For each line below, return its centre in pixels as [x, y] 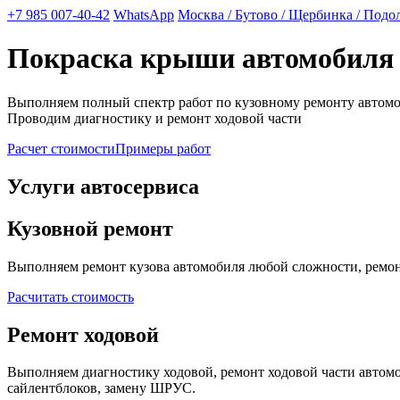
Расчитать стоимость [71, 296]
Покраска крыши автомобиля [200, 58]
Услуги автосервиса [103, 186]
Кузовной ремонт [90, 228]
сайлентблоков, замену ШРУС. [101, 388]
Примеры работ [163, 148]
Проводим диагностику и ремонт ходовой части [154, 118]
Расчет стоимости [61, 148]
